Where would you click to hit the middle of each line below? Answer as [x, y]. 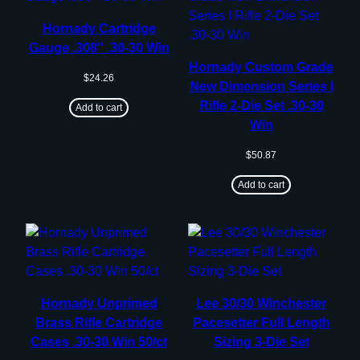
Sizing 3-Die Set [261, 342]
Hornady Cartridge [99, 28]
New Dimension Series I [261, 86]
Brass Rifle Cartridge [99, 322]
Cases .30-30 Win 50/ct [99, 342]
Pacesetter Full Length [261, 322]
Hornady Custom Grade [261, 67]
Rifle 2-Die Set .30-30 [261, 105]
